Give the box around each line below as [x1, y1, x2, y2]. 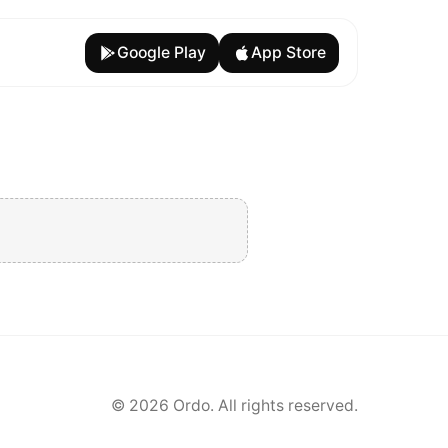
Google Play [116, 42, 206, 62]
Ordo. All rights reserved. [169, 396, 358, 416]
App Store [250, 42, 326, 62]
